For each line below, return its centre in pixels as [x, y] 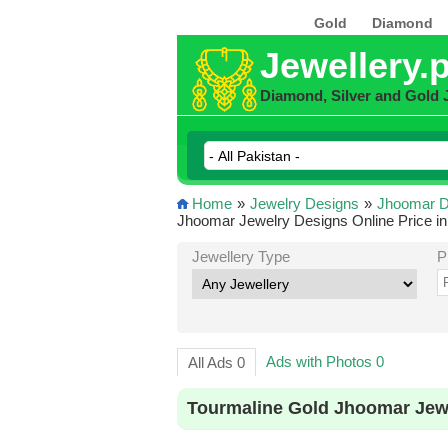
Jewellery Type [240, 256]
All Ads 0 [216, 362]
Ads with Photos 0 [324, 361]
